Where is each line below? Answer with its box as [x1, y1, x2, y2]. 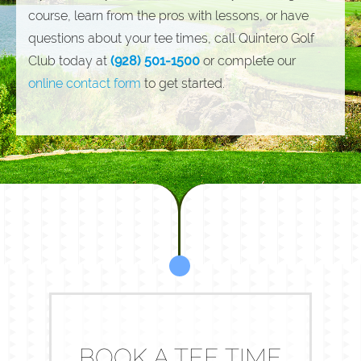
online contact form [28, 75, 141, 91]
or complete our [200, 52, 296, 68]
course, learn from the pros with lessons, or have [28, 7, 309, 23]
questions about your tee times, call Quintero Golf [28, 30, 314, 46]
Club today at [28, 52, 110, 68]
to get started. [141, 75, 225, 91]
